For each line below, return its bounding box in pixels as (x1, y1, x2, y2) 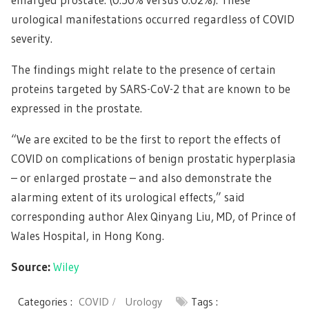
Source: (11, 259, 53, 275)
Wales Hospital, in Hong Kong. (11, 228, 164, 243)
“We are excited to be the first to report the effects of (11, 132, 281, 147)
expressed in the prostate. (11, 101, 142, 116)
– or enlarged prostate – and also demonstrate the (11, 170, 272, 186)
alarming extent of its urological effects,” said (11, 190, 245, 205)
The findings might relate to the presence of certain (11, 62, 276, 77)
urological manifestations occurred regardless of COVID (11, 12, 295, 27)
